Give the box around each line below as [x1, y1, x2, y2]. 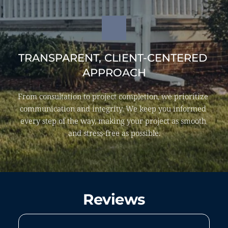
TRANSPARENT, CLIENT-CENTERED [18, 51, 207, 65]
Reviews [83, 190, 145, 209]
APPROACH [82, 66, 146, 79]
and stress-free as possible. [68, 128, 160, 138]
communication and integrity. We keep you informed [20, 103, 206, 114]
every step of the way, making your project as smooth [20, 116, 206, 126]
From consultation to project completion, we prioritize [18, 91, 208, 102]
